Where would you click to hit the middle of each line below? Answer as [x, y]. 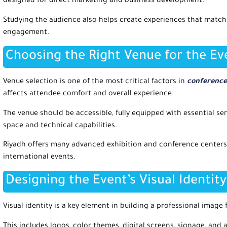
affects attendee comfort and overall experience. [88, 94]
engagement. [26, 33]
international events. [39, 157]
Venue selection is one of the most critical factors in [94, 82]
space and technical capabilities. [60, 126]
